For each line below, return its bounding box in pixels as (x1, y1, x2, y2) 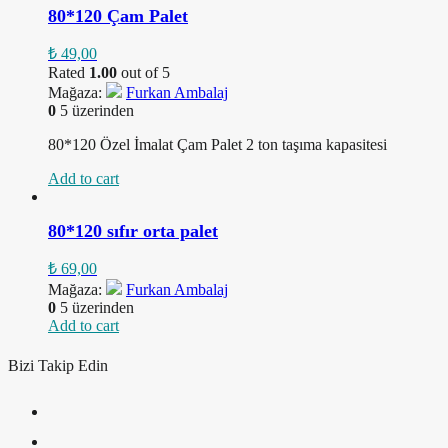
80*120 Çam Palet (48, 6, 188, 27)
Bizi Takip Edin (8, 357, 108, 375)
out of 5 (117, 64, 170, 82)
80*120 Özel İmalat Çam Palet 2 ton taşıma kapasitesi (48, 136, 395, 154)
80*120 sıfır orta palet (48, 221, 218, 242)
